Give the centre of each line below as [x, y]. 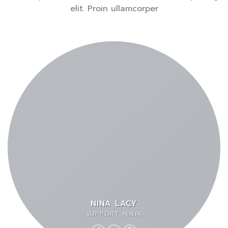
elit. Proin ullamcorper [114, 9]
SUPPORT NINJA [114, 213]
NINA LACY [114, 203]
